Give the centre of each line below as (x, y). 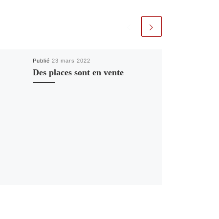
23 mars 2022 (71, 61)
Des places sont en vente (78, 73)
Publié (42, 61)
